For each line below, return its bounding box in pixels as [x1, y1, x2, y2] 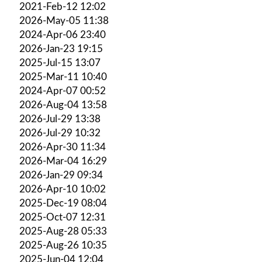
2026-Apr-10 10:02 [19, 184, 106, 194]
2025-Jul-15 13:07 [19, 57, 101, 68]
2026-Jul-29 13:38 [19, 113, 101, 124]
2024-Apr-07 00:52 [19, 85, 106, 96]
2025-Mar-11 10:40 [19, 71, 107, 82]
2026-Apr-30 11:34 [19, 142, 106, 152]
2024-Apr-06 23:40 [19, 29, 106, 40]
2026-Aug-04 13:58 [19, 99, 107, 110]
